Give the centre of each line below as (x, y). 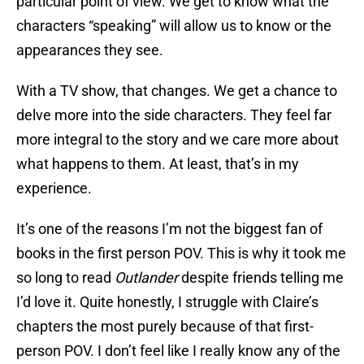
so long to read (65, 278)
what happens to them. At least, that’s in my (158, 164)
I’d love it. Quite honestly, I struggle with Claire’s (167, 302)
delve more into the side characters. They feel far (174, 115)
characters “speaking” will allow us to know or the (174, 26)
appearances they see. (90, 50)
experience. (54, 188)
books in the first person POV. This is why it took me (181, 253)
